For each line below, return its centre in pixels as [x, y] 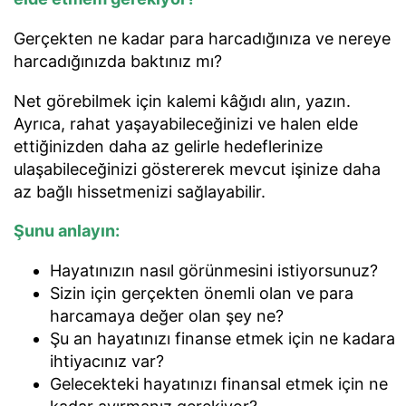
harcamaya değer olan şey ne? [167, 316]
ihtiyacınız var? [107, 362]
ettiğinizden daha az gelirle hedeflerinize [168, 146]
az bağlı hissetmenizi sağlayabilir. [140, 191]
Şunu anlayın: [67, 231]
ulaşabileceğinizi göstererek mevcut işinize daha [197, 169]
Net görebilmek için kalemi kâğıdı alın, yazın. [182, 101]
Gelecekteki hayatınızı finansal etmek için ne [219, 384]
